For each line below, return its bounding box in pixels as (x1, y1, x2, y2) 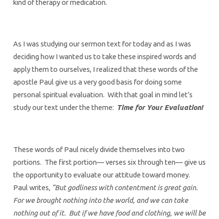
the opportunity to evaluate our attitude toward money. (13, 170, 192, 179)
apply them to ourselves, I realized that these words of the (13, 65, 198, 74)
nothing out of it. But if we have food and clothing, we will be (13, 208, 206, 217)
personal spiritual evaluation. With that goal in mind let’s (13, 90, 193, 99)
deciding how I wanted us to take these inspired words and (13, 52, 196, 61)
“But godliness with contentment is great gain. (51, 183, 199, 192)
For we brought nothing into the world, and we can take (13, 196, 188, 204)
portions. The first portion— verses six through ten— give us (13, 157, 206, 166)
